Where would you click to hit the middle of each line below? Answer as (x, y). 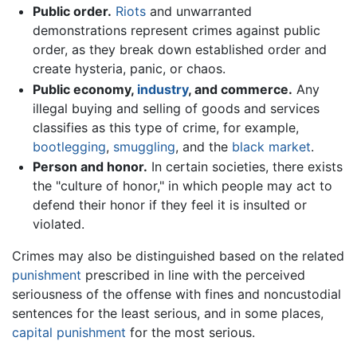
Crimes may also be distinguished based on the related (178, 256)
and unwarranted (198, 11)
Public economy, (84, 89)
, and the (203, 146)
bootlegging (69, 146)
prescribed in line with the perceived (193, 275)
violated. (58, 224)
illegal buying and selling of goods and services (176, 108)
